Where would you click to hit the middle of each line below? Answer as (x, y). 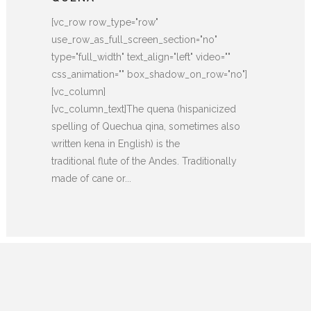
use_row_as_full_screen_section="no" (134, 39)
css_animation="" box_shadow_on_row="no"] (149, 74)
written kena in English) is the (116, 143)
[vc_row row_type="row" (105, 22)
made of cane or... (91, 178)
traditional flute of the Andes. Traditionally (144, 161)
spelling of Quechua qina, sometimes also (146, 126)
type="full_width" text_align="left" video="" (141, 57)
